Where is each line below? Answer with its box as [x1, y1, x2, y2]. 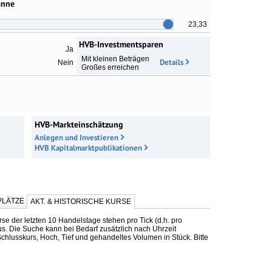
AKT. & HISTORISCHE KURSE [30, 197, 131, 206]
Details [160, 56, 183, 67]
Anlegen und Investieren [35, 132, 118, 143]
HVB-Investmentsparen [79, 38, 163, 50]
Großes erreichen [81, 63, 139, 72]
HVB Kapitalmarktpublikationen [35, 142, 142, 153]
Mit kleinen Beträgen [81, 54, 149, 63]
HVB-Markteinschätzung [35, 118, 123, 130]
